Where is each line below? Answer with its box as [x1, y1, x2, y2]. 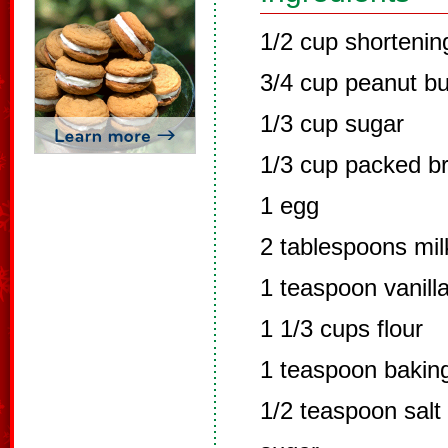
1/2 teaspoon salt [260, 397, 441, 424]
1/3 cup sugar [260, 110, 404, 137]
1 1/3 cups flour [260, 315, 423, 342]
